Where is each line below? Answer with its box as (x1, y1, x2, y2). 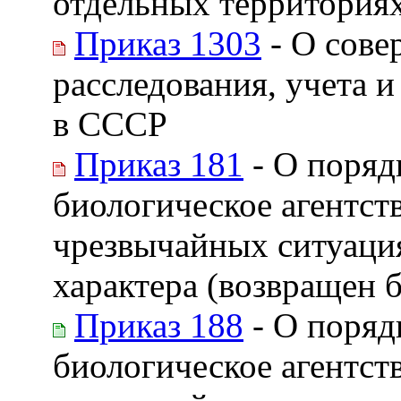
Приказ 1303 (74, 23, 261, 63)
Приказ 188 (74, 305, 243, 345)
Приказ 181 (74, 144, 243, 183)
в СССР (53, 104, 167, 143)
